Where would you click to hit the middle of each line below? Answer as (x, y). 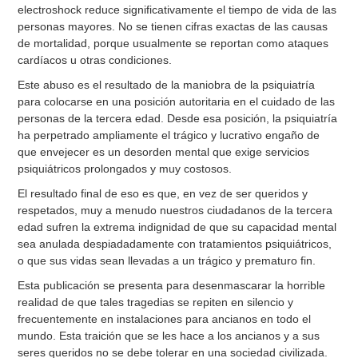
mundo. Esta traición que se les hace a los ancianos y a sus (169, 336)
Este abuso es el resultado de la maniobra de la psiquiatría (167, 85)
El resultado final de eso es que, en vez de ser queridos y (163, 194)
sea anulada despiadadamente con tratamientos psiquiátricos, (175, 244)
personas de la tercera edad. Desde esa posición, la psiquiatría (178, 119)
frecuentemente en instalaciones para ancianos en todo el (165, 319)
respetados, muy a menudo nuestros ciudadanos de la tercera (175, 211)
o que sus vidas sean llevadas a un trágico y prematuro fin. (167, 261)
